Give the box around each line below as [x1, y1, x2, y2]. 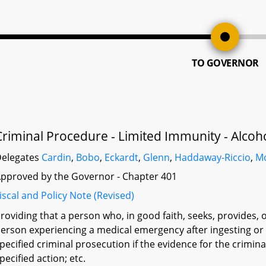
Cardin [42, 151, 72, 164]
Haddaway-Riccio [175, 151, 251, 164]
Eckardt [104, 151, 139, 164]
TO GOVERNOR [192, 56, 259, 69]
